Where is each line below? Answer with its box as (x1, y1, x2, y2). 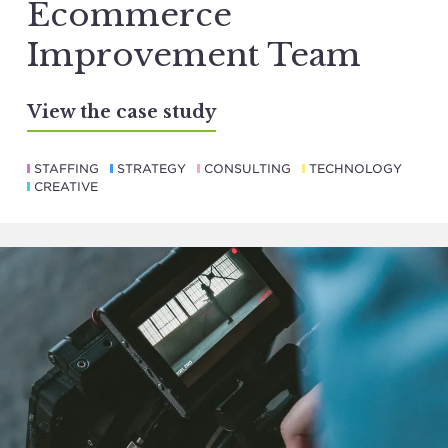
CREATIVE (34, 179, 98, 195)
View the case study (27, 101, 216, 124)
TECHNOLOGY (309, 161, 402, 177)
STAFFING (34, 161, 99, 177)
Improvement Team (27, 35, 361, 76)
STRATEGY (117, 161, 186, 177)
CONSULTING (204, 161, 291, 177)
